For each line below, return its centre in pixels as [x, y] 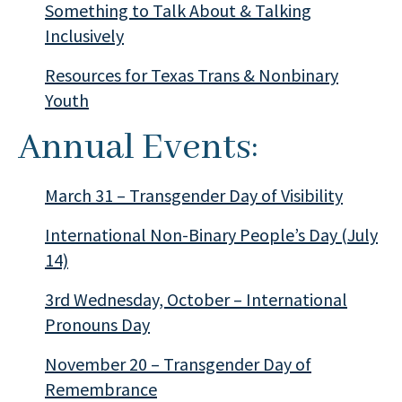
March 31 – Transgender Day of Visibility [194, 195]
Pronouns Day [97, 324]
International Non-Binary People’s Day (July [211, 235]
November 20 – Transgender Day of [178, 364]
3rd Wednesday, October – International [196, 299]
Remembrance [101, 389]
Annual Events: [142, 148]
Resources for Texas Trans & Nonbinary [192, 75]
